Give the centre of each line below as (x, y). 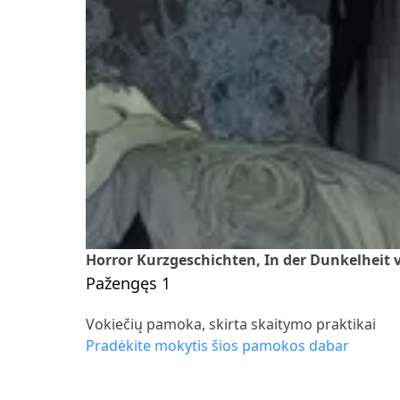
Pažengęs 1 (128, 283)
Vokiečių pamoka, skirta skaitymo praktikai (231, 324)
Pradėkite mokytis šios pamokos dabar (217, 345)
